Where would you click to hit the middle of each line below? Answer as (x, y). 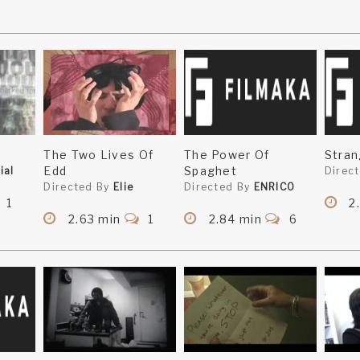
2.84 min (235, 219)
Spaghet (211, 171)
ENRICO (274, 187)
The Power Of (227, 155)
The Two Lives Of (99, 155)
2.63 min (94, 219)
